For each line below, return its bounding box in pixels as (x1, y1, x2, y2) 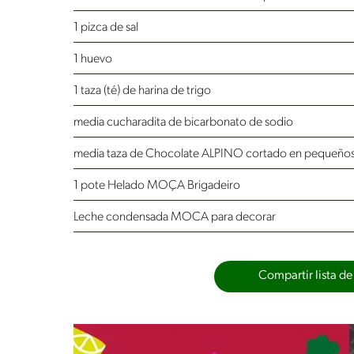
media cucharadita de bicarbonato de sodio (73, 115, 293, 129)
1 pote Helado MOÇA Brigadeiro (73, 179, 240, 192)
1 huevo (73, 52, 112, 66)
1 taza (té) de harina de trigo (73, 84, 211, 97)
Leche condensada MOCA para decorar (73, 210, 276, 224)
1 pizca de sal (73, 21, 138, 34)
